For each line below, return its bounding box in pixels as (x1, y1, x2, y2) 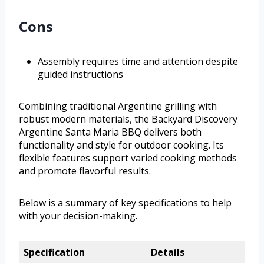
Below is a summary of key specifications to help (19, 196, 232, 210)
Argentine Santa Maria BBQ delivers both (19, 126, 202, 139)
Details (150, 246, 184, 259)
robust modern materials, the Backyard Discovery (19, 113, 237, 126)
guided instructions (38, 68, 123, 81)
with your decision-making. (19, 209, 137, 223)
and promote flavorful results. (19, 164, 151, 178)
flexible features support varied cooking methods (19, 151, 237, 165)
